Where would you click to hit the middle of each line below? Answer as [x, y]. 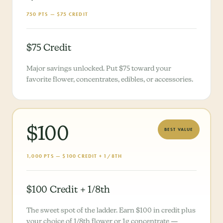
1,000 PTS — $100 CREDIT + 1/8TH [74, 156]
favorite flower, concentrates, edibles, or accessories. [110, 79]
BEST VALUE [179, 129]
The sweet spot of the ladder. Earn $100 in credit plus [111, 210]
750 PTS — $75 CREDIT [57, 14]
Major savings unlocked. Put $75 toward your [99, 68]
